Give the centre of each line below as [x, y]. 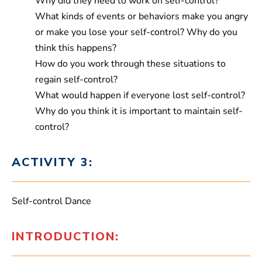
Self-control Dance [51, 201]
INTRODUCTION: [65, 237]
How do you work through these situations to [130, 64]
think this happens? [76, 48]
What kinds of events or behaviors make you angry [142, 17]
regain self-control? [76, 80]
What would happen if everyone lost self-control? [140, 96]
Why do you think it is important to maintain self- [139, 111]
